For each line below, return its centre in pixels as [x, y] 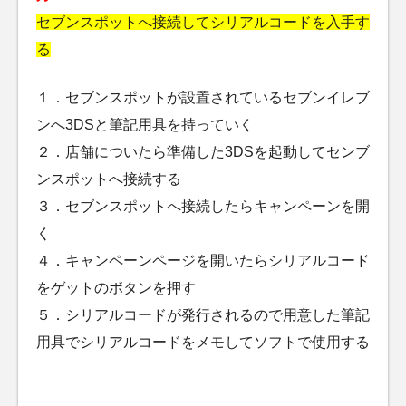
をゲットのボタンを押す [116, 288]
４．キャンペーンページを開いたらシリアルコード [203, 261]
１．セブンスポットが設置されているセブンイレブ [203, 98]
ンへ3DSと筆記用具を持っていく [145, 125]
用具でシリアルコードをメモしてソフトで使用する [203, 343]
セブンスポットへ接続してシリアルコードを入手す [203, 22]
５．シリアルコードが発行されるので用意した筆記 [203, 315]
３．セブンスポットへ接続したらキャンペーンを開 [203, 207]
